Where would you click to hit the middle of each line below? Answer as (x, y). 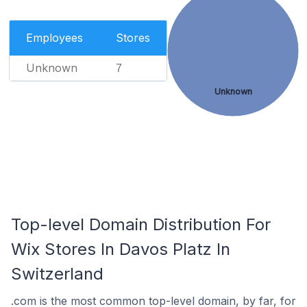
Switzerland (57, 274)
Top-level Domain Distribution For (141, 224)
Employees (54, 38)
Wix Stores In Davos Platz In (121, 249)
